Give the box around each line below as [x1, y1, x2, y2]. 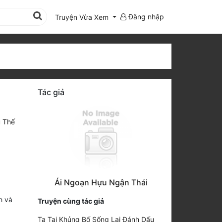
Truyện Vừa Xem [55, 12, 109, 21]
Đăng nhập [126, 12, 164, 21]
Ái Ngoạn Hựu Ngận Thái [54, 177, 148, 187]
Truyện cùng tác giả [38, 196, 104, 205]
